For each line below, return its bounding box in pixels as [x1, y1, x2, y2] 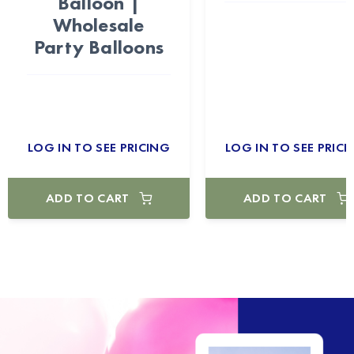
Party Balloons [33, 35, 164, 60]
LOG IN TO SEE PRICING [28, 139, 170, 156]
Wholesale [53, 13, 145, 38]
